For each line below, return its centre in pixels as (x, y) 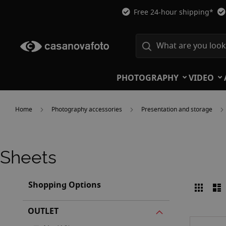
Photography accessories (88, 109)
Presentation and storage (178, 109)
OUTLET (43, 211)
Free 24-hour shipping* (173, 12)
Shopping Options (65, 185)
